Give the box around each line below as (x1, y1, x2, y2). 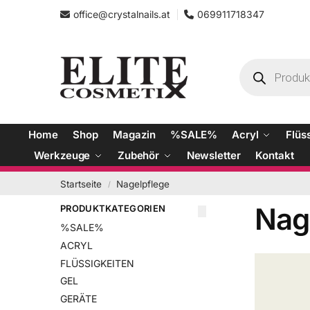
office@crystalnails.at (73, 8, 170, 20)
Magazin (113, 128, 156, 141)
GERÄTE (60, 292, 97, 304)
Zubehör (117, 149, 160, 162)
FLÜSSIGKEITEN (60, 257, 134, 269)
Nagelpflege (116, 179, 170, 190)
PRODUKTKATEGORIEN (60, 203, 166, 214)
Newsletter (186, 149, 241, 162)
